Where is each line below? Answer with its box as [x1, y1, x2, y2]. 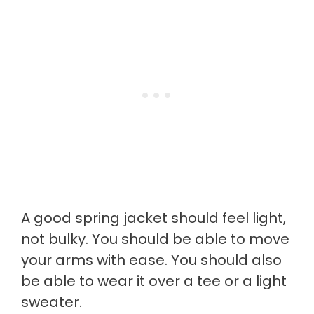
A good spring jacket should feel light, [21, 208, 286, 228]
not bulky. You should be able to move [21, 229, 289, 250]
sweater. [21, 292, 82, 313]
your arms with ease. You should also [21, 250, 282, 271]
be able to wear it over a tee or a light [21, 271, 287, 292]
